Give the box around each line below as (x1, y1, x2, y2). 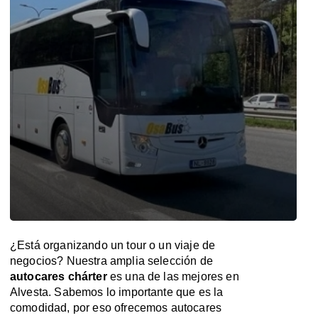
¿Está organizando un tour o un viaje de (10, 239, 216, 251)
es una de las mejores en (106, 270, 239, 283)
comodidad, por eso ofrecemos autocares (10, 302, 222, 314)
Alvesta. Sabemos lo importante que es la (10, 286, 224, 298)
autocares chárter (10, 270, 107, 283)
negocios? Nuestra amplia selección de (10, 255, 213, 267)
